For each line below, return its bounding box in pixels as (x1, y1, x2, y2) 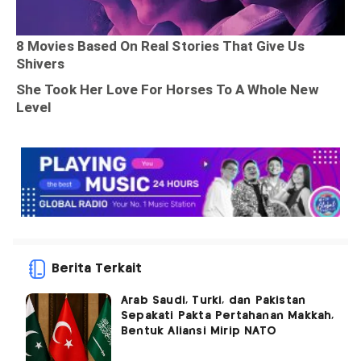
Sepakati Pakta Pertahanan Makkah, (121, 310, 334, 322)
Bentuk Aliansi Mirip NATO (121, 326, 276, 338)
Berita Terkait (52, 263, 142, 276)
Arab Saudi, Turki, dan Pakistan (121, 295, 306, 307)
